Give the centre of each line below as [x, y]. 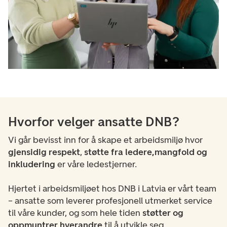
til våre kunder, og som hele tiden [75, 213]
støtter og [163, 213]
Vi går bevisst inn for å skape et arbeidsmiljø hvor [105, 140]
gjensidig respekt [44, 152]
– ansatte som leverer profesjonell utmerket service [110, 201]
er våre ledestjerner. [97, 164]
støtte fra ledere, [119, 152]
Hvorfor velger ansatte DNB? [94, 122]
